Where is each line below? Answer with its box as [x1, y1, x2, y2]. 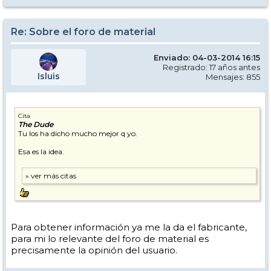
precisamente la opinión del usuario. [11, 244, 177, 256]
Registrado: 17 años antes [163, 62, 260, 72]
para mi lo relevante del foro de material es [11, 232, 209, 244]
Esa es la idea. [18, 146, 64, 156]
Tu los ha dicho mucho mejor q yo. [18, 128, 137, 138]
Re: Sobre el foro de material [11, 25, 155, 38]
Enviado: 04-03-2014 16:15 [154, 52, 260, 62]
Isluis [37, 70, 60, 82]
